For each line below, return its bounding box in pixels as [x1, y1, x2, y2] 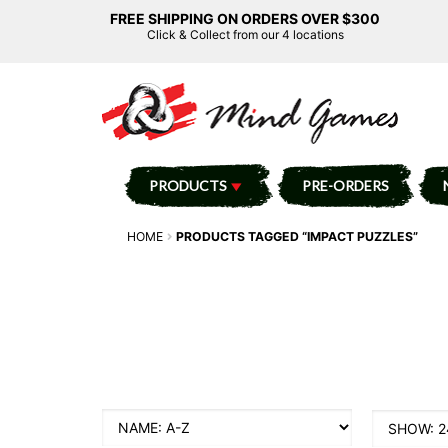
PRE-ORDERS [301, 176, 389, 194]
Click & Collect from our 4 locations [146, 27, 344, 42]
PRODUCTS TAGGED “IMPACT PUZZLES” [176, 228, 419, 244]
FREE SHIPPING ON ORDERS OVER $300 [110, 10, 380, 27]
